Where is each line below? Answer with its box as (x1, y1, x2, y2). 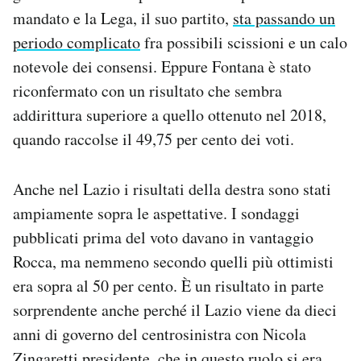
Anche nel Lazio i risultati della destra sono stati (13, 178, 331, 201)
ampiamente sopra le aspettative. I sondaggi (13, 202, 300, 225)
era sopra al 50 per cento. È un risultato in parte (13, 275, 324, 297)
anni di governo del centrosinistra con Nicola (13, 323, 306, 346)
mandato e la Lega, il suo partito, (13, 7, 233, 30)
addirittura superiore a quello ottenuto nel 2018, (13, 104, 326, 127)
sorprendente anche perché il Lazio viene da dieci (13, 299, 337, 322)
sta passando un (233, 7, 335, 30)
